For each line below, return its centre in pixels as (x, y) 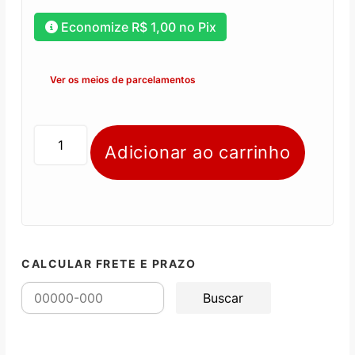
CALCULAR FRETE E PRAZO (109, 263)
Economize (96, 27)
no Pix (196, 27)
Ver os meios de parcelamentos (123, 80)
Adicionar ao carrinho (198, 152)
